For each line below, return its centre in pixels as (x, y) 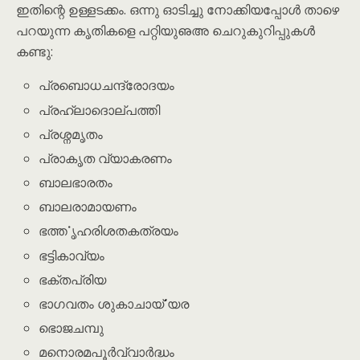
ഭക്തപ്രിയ (73, 279)
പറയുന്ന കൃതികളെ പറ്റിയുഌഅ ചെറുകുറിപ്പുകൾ (166, 31)
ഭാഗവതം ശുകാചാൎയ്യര (114, 303)
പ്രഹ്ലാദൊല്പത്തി (100, 110)
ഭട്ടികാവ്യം (72, 255)
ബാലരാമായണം (88, 207)
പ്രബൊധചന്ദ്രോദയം (107, 86)
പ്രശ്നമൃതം (71, 134)
